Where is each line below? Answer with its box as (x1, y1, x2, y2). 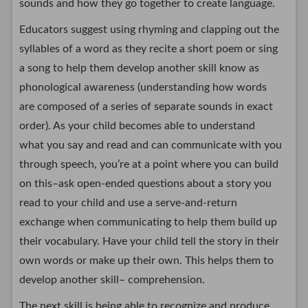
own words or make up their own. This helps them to (19, 255, 274, 267)
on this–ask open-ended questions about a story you (19, 178, 272, 190)
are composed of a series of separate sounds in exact (19, 101, 273, 113)
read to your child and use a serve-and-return (19, 197, 237, 209)
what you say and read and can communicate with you (19, 140, 282, 151)
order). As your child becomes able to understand (19, 120, 255, 132)
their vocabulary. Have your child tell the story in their (19, 236, 279, 247)
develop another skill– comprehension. (19, 274, 205, 286)
